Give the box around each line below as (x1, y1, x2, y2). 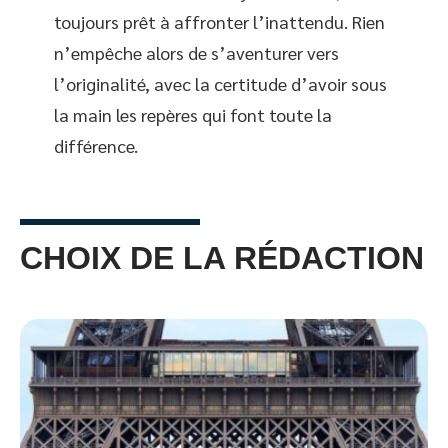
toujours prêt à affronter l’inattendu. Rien (54, 9, 385, 33)
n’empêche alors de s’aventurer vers (54, 40, 339, 64)
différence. (54, 133, 138, 157)
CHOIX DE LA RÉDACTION (20, 239, 424, 276)
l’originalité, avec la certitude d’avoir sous (54, 71, 387, 95)
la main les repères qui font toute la (54, 102, 332, 126)
